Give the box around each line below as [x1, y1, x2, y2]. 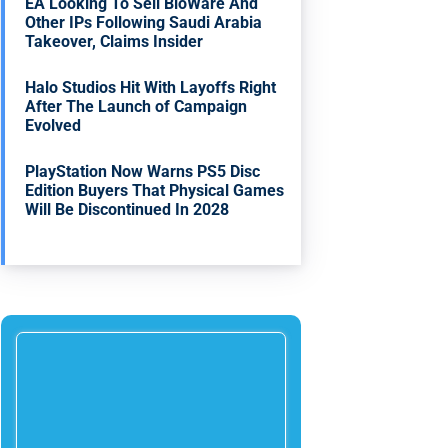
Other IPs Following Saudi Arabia [25, 12, 263, 32]
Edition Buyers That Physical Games [25, 180, 285, 200]
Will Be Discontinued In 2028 [25, 199, 230, 219]
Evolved [25, 115, 82, 135]
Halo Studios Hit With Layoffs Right [25, 77, 277, 97]
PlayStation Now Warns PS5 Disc [25, 161, 261, 181]
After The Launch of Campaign [25, 96, 248, 116]
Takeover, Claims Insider [25, 31, 204, 51]
